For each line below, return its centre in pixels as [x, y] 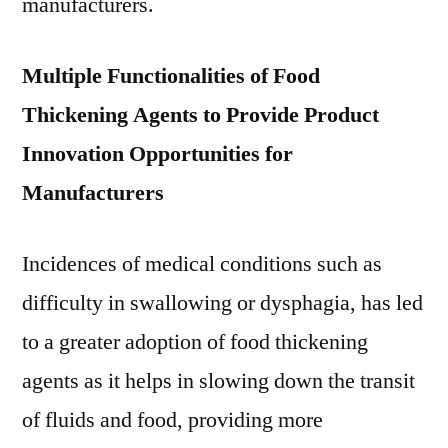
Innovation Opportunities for [157, 154]
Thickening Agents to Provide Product [200, 115]
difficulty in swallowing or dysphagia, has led [222, 303]
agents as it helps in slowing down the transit [218, 381]
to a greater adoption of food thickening [195, 342]
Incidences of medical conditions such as [202, 264]
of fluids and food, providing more [172, 420]
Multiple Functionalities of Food [171, 76]
